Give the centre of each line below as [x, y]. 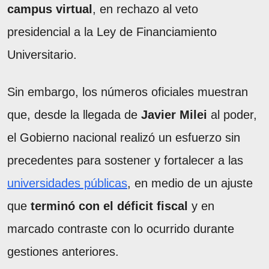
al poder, [232, 114]
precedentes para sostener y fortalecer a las [125, 160]
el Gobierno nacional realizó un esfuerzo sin [124, 137]
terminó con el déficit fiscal [109, 206]
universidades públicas [67, 183]
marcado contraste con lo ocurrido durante [121, 228]
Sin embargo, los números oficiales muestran [128, 92]
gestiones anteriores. [63, 251]
